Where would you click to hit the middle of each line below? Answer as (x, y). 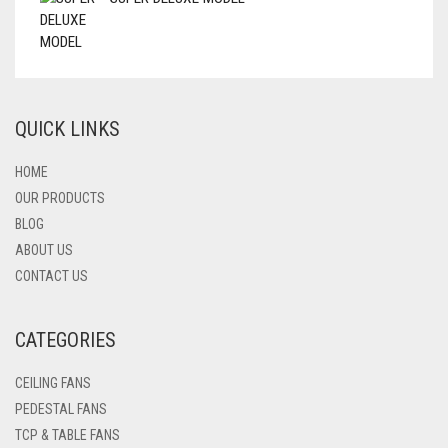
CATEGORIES (65, 340)
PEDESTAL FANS (61, 409)
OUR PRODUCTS (60, 198)
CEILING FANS (53, 383)
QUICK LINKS (67, 129)
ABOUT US (44, 250)
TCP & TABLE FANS (67, 435)
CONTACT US (51, 276)
